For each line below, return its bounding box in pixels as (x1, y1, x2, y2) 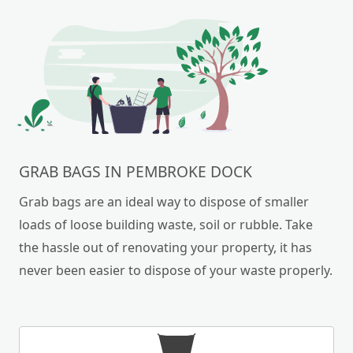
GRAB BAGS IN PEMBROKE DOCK (19, 160, 252, 182)
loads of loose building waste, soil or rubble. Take (19, 215, 313, 233)
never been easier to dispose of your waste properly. (19, 261, 333, 279)
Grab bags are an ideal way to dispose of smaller (19, 192, 309, 210)
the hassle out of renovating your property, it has (19, 238, 312, 256)
